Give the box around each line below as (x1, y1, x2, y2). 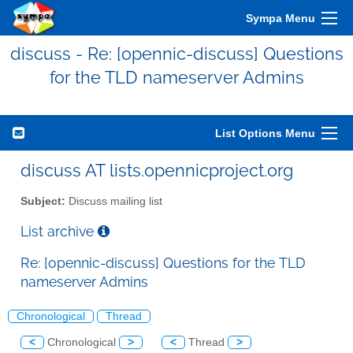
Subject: (20, 195, 65, 207)
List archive (20, 222, 98, 240)
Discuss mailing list (65, 195, 162, 207)
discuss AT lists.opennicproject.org (20, 160, 293, 180)
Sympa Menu (246, 12, 315, 24)
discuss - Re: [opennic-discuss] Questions (9, 43, 344, 64)
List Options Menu (215, 127, 315, 139)
